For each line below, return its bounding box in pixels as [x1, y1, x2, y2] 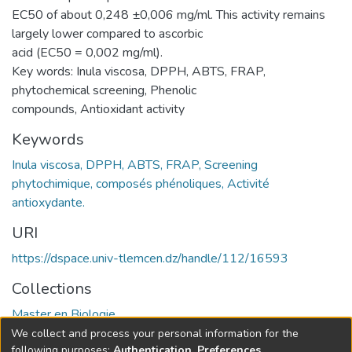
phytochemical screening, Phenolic [12, 81, 196, 99]
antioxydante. [12, 193, 85, 211]
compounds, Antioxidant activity [12, 100, 185, 118]
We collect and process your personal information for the [11, 325, 299, 341]
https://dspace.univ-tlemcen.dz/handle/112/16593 [12, 249, 288, 267]
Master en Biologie [12, 305, 115, 323]
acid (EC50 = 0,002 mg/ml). [12, 43, 163, 61]
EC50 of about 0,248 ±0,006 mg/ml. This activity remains [12, 5, 325, 24]
